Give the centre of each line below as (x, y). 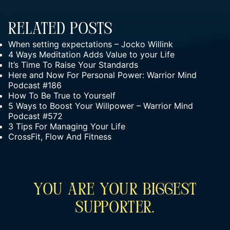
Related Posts (61, 30)
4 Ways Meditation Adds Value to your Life (91, 54)
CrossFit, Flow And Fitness (60, 137)
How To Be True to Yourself (62, 95)
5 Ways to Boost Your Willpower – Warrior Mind (101, 106)
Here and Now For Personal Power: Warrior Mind (102, 75)
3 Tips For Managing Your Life (67, 126)
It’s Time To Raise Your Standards (73, 65)
